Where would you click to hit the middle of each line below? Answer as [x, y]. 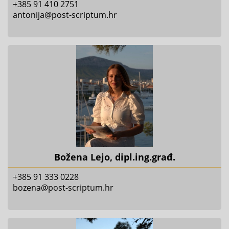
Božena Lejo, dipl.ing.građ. [114, 157]
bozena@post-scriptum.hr [63, 188]
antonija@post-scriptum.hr [65, 15]
